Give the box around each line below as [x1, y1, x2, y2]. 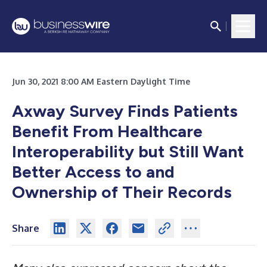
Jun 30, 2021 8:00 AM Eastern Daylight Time [12, 76, 190, 86]
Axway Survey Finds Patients [12, 101, 238, 121]
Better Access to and [12, 162, 175, 182]
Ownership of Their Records [12, 182, 232, 202]
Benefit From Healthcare [12, 121, 203, 141]
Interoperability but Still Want [12, 141, 244, 162]
